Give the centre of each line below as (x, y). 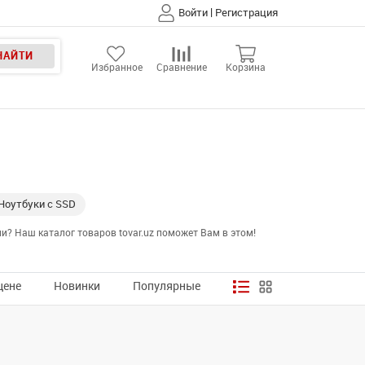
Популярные (167, 286)
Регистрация (246, 13)
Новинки (77, 286)
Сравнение (181, 68)
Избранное (117, 68)
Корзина (246, 68)
